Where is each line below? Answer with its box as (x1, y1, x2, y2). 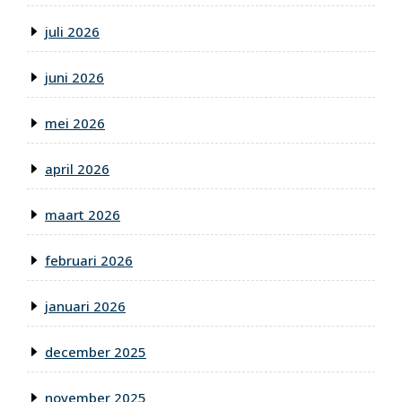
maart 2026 (45, 205, 120, 224)
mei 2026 (45, 114, 105, 133)
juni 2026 (45, 68, 104, 87)
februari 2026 (45, 251, 133, 270)
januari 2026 (45, 297, 126, 316)
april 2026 (45, 160, 109, 179)
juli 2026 (45, 22, 100, 41)
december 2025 (45, 343, 146, 362)
